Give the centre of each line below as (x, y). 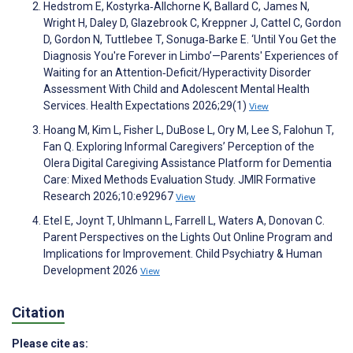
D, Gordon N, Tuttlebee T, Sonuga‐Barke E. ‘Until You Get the (190, 39)
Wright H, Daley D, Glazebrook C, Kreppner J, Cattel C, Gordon (192, 22)
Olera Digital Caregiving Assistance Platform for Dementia (188, 163)
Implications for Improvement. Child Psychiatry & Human (183, 253)
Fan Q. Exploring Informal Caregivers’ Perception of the (179, 146)
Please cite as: (50, 344)
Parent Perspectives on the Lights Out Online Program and (188, 237)
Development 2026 (92, 270)
